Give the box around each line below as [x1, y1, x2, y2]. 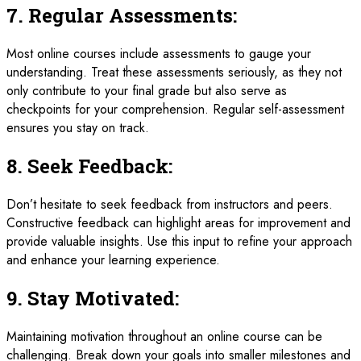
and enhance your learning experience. [6, 251, 220, 270]
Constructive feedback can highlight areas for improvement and [6, 214, 351, 233]
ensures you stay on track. [6, 118, 149, 138]
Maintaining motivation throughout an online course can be [6, 327, 322, 346]
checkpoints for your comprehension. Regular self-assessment [6, 100, 344, 119]
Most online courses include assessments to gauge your [6, 44, 311, 64]
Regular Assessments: [28, 2, 237, 29]
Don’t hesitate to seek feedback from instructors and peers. [6, 195, 333, 214]
